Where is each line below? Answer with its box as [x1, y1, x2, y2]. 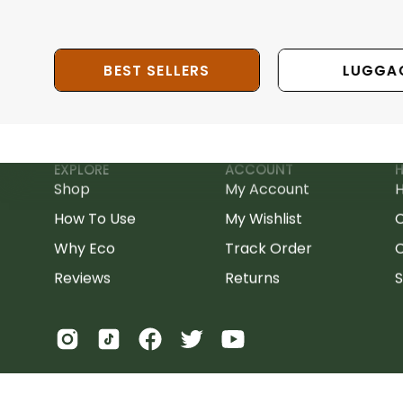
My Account [224, 178, 309, 200]
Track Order [224, 237, 312, 259]
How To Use [54, 208, 136, 229]
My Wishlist [224, 208, 302, 229]
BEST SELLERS [103, 60, 210, 80]
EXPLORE [54, 159, 109, 179]
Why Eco [54, 237, 115, 259]
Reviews [54, 267, 111, 289]
